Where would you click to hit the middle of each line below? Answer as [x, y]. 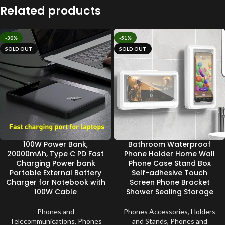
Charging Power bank [55, 163]
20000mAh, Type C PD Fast [55, 153]
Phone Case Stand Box [170, 163]
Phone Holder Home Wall [170, 153]
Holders [203, 211]
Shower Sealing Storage [170, 192]
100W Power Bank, [55, 144]
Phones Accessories [156, 211]
